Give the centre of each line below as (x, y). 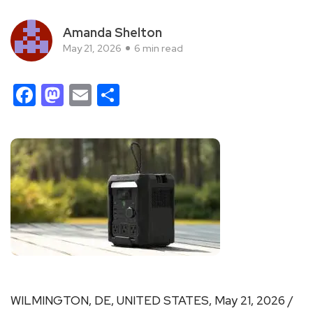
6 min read (159, 48)
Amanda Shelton (112, 32)
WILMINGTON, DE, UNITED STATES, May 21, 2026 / (152, 300)
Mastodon (115, 94)
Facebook (85, 94)
